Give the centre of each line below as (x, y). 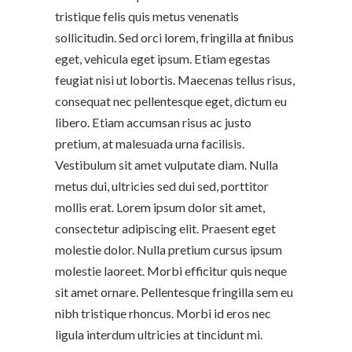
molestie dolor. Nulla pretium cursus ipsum (168, 249)
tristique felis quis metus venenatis (147, 16)
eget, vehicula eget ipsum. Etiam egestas (162, 58)
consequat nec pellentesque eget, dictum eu (170, 101)
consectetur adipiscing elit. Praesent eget (165, 228)
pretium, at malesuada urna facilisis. (149, 143)
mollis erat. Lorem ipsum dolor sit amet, (159, 207)
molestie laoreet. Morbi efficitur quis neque (170, 270)
